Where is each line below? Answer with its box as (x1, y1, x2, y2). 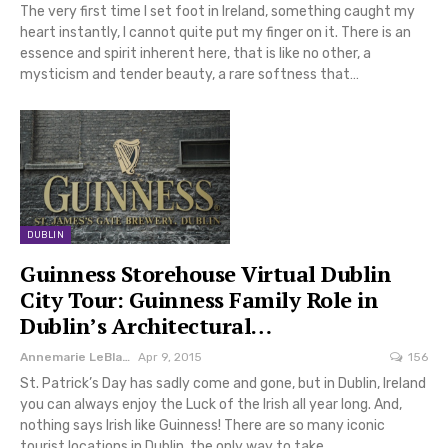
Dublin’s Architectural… (20, 311, 272, 341)
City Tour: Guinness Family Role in (20, 285, 378, 315)
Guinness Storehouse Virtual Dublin (20, 259, 391, 289)
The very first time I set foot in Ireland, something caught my (20, 2, 415, 20)
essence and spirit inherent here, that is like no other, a (20, 44, 371, 62)
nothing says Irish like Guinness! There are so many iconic (20, 417, 385, 435)
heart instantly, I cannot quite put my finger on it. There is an (20, 23, 411, 41)
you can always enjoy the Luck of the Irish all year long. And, (20, 396, 402, 414)
